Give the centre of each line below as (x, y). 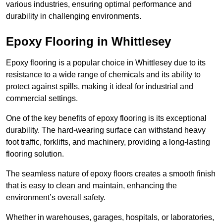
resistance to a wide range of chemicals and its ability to (103, 75)
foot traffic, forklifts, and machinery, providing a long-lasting (108, 142)
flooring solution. (36, 154)
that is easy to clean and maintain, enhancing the (91, 186)
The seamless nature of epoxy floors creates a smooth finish (111, 174)
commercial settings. (42, 99)
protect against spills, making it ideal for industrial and (100, 87)
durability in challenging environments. (74, 16)
